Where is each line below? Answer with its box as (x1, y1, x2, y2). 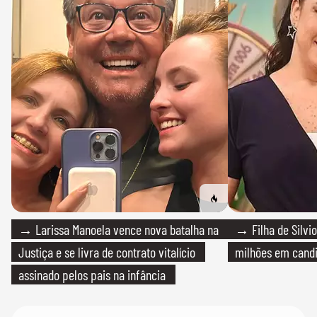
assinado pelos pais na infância (18, 266, 166, 284)
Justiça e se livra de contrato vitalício (18, 243, 195, 261)
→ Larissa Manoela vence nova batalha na (18, 221, 219, 238)
